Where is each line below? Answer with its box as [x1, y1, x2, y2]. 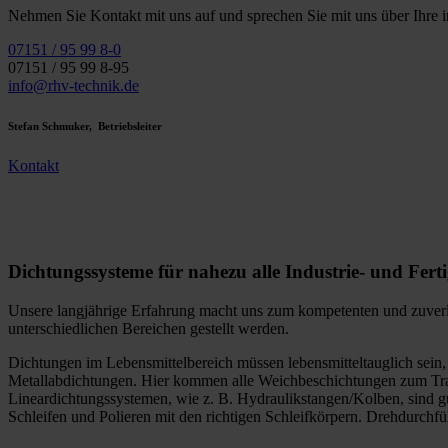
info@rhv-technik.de [8, 76, 139, 94]
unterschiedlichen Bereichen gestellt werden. [8, 320, 289, 338]
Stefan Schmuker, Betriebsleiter [8, 119, 162, 132]
